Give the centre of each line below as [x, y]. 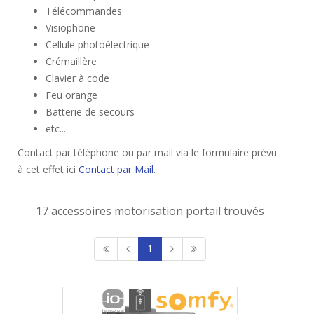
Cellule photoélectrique [97, 45]
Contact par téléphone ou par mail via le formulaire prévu [147, 152]
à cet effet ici [48, 169]
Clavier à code [77, 78]
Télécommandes [84, 11]
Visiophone [70, 28]
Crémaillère [71, 61]
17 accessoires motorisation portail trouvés [150, 211]
